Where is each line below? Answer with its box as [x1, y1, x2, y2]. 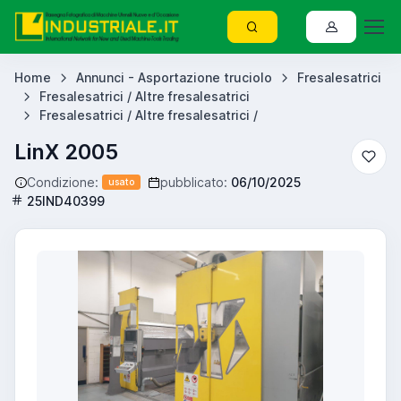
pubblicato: [159, 175, 227, 190]
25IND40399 [27, 193, 105, 209]
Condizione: [27, 175, 98, 190]
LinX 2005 [14, 139, 118, 165]
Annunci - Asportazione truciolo [75, 70, 272, 85]
